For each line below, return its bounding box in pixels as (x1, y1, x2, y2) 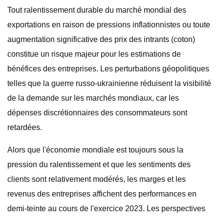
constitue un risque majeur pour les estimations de (7, 50, 181, 58)
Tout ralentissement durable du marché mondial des (7, 6, 186, 14)
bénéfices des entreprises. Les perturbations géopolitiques (7, 65, 209, 73)
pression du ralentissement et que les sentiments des (7, 160, 191, 169)
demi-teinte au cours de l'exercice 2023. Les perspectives (7, 204, 205, 213)
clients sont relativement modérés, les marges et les (7, 175, 186, 183)
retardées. (7, 123, 42, 131)
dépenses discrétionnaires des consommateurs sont (7, 109, 187, 117)
